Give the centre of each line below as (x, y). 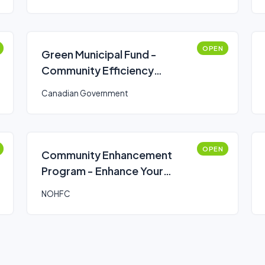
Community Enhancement (107, 155)
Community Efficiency (98, 70)
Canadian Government (85, 93)
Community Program (94, 187)
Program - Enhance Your (102, 171)
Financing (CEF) (80, 86)
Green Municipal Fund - (99, 54)
